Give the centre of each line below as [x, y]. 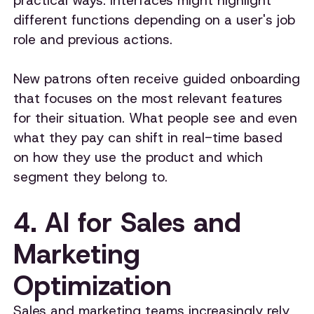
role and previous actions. [93, 39]
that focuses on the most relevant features [148, 98]
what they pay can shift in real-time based [148, 137]
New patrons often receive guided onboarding [157, 78]
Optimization [93, 285]
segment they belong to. [91, 177]
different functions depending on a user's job [155, 20]
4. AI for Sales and [128, 222]
